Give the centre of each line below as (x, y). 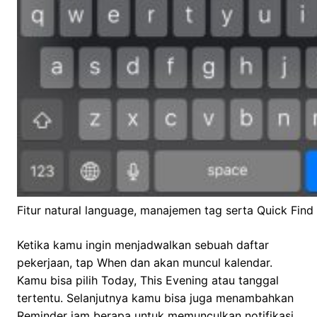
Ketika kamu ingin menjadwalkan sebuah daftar (143, 245)
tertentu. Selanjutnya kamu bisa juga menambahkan (155, 298)
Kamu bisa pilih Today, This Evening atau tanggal (148, 281)
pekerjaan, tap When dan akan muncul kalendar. (145, 263)
